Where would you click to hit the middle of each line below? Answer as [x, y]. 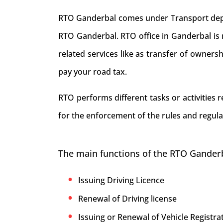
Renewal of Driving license [127, 199]
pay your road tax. [93, 72]
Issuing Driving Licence [121, 180]
